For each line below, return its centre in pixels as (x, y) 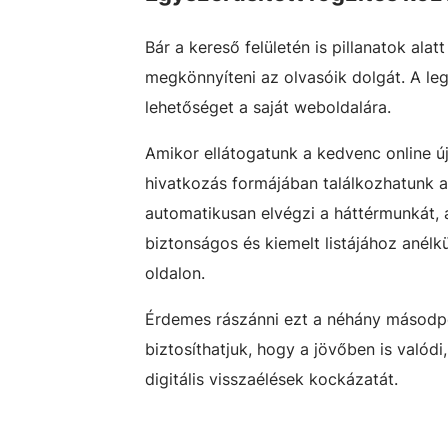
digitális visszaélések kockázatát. (271, 379)
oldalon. (175, 273)
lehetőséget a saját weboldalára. (268, 107)
